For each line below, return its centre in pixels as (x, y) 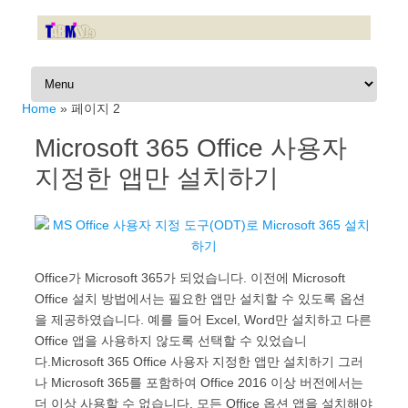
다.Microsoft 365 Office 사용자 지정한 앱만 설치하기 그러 (199, 362)
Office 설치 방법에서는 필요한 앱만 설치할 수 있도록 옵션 (200, 299)
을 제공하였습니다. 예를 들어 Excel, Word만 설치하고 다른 (203, 320)
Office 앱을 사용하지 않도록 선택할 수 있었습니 (171, 341)
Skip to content (70, 73)
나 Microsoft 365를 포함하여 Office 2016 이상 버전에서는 (199, 383)
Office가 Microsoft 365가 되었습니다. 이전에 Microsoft (190, 278)
